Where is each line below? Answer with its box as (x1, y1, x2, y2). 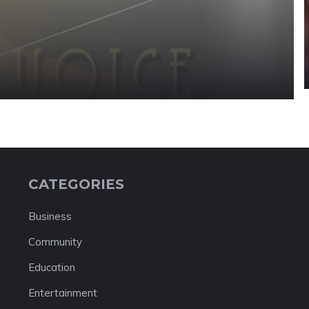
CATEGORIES (28, 175, 124, 192)
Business (28, 209, 72, 223)
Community (28, 235, 82, 248)
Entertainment (28, 286, 97, 299)
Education (28, 260, 75, 274)
